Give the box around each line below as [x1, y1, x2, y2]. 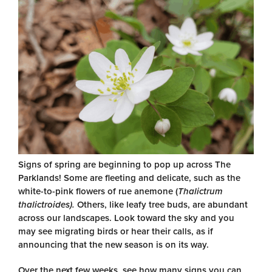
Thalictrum [178, 186, 223, 197]
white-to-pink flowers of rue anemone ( [18, 186, 178, 197]
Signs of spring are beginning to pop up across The [18, 159, 231, 171]
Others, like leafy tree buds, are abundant [77, 199, 248, 211]
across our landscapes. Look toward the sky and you [18, 212, 234, 224]
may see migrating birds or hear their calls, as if [18, 226, 213, 237]
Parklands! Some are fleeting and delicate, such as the [18, 172, 240, 184]
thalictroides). [18, 199, 77, 211]
